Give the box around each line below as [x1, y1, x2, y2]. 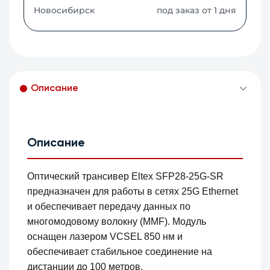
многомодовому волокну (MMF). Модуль [27, 216, 207, 227]
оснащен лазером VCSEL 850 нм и [27, 231, 183, 242]
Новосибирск [34, 5, 95, 16]
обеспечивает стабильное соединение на [27, 246, 213, 257]
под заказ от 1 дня [156, 5, 236, 16]
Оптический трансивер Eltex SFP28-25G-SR [27, 171, 224, 182]
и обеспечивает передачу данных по [27, 201, 191, 212]
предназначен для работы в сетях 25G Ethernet [27, 186, 239, 197]
